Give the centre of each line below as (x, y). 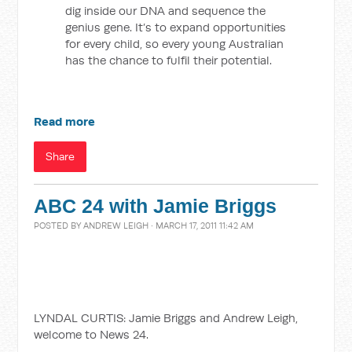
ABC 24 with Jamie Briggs (156, 206)
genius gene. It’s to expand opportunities (176, 27)
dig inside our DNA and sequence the (166, 10)
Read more (65, 121)
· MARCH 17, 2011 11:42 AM (202, 225)
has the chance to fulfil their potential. (169, 60)
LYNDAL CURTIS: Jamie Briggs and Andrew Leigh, (166, 317)
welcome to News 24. (92, 334)
